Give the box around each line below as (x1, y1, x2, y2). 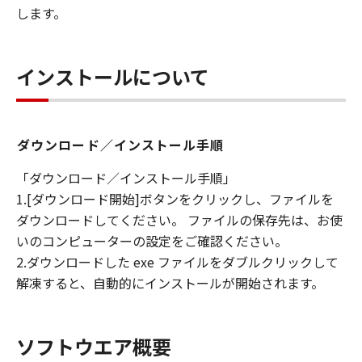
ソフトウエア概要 (16, 332, 171, 360)
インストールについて (16, 62, 209, 90)
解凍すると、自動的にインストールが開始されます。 (16, 273, 324, 293)
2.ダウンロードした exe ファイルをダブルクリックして (16, 252, 339, 271)
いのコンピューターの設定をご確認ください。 (16, 231, 288, 250)
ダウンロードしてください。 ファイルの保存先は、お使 (16, 210, 343, 229)
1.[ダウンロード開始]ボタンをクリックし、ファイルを (16, 189, 334, 208)
